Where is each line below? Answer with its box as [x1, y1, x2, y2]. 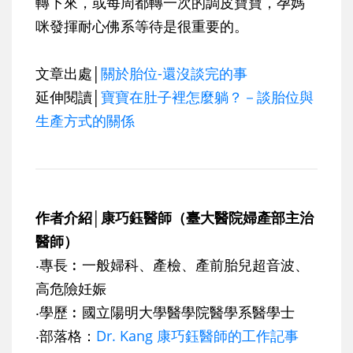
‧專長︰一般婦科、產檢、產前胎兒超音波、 [35, 255, 309, 275]
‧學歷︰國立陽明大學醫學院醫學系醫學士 [35, 303, 295, 322]
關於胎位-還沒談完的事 [101, 64, 247, 84]
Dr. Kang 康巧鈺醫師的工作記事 [96, 326, 299, 346]
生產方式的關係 [35, 111, 135, 131]
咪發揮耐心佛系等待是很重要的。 [35, 17, 248, 36]
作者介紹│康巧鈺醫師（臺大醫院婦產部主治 [35, 208, 314, 228]
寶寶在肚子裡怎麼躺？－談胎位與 [101, 87, 314, 107]
